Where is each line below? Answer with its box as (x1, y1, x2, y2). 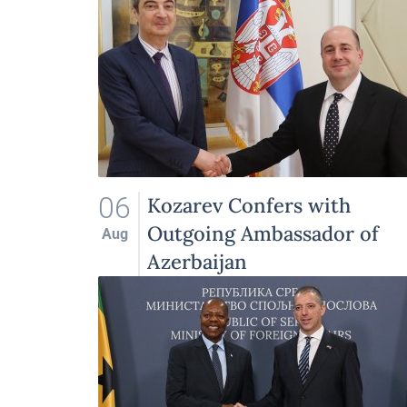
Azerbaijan (147, 249, 247, 274)
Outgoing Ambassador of (147, 221, 379, 246)
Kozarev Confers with (147, 193, 351, 218)
